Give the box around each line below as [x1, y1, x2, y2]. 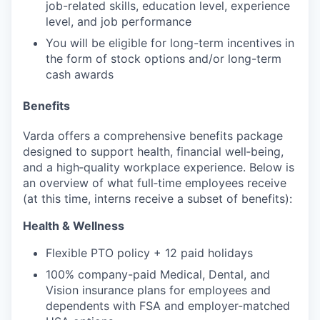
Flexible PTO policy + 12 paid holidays [46, 245, 253, 260]
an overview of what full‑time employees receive [23, 175, 286, 190]
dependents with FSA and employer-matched [46, 298, 290, 313]
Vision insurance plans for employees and [46, 282, 271, 297]
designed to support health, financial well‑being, [23, 144, 284, 159]
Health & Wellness [23, 218, 124, 233]
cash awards [46, 66, 114, 81]
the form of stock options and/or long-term [46, 51, 281, 66]
